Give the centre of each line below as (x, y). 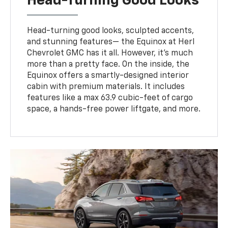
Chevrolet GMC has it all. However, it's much (110, 53)
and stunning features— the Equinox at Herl (111, 42)
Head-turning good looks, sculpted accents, (111, 31)
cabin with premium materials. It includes (106, 87)
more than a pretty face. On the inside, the (108, 64)
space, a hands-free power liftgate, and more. (114, 109)
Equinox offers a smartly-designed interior (108, 76)
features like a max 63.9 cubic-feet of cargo (110, 98)
